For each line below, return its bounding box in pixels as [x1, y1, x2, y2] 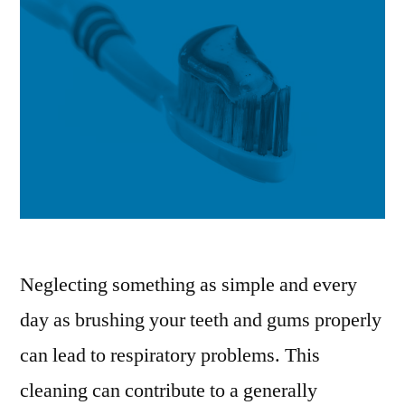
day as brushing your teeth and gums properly [20, 307, 381, 334]
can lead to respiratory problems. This [20, 343, 320, 369]
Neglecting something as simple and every [20, 272, 357, 298]
